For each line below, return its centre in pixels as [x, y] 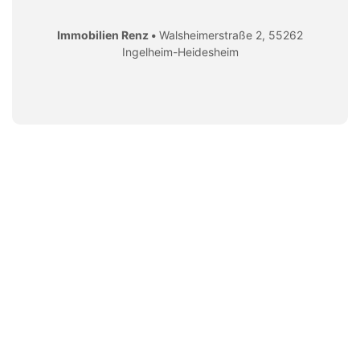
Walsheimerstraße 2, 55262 [231, 35]
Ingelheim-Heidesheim [180, 52]
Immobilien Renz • [108, 35]
